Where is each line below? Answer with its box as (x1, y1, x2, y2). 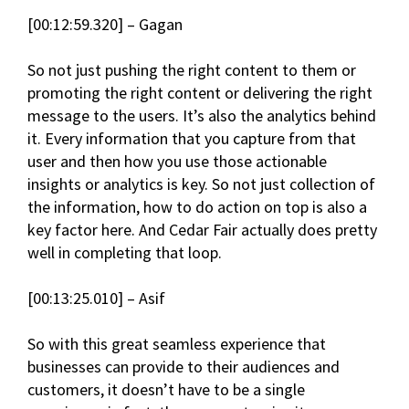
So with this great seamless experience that (27, 333, 326, 355)
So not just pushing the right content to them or (27, 59, 356, 81)
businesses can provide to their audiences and (27, 356, 340, 378)
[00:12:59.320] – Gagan (27, 14, 183, 36)
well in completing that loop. (27, 242, 222, 264)
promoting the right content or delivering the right (27, 82, 372, 104)
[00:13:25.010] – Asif (27, 288, 165, 309)
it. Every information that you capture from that (27, 128, 356, 150)
